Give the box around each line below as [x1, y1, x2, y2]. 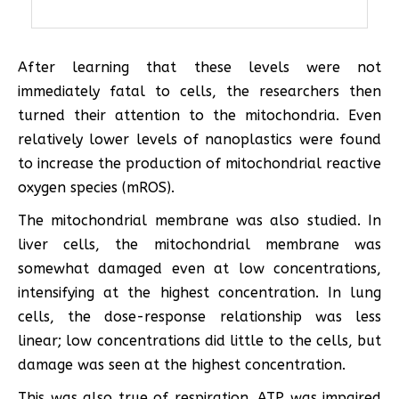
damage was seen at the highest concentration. [18, 356, 346, 374]
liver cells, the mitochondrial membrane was [18, 236, 381, 254]
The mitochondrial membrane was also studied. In [18, 212, 381, 230]
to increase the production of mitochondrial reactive [18, 155, 381, 173]
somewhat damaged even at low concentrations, [18, 260, 381, 278]
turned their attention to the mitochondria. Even [18, 107, 381, 125]
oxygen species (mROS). [18, 179, 175, 197]
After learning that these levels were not [18, 59, 381, 77]
